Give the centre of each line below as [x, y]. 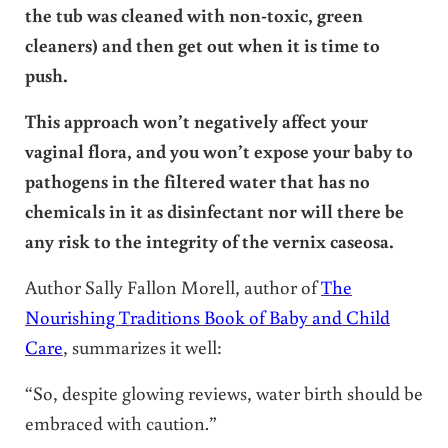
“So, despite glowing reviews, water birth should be [223, 392]
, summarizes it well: [142, 346]
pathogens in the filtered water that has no [197, 180]
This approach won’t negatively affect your [196, 120]
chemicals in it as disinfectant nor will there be [214, 210]
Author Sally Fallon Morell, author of [172, 286]
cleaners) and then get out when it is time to [202, 44]
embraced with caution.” [120, 422]
